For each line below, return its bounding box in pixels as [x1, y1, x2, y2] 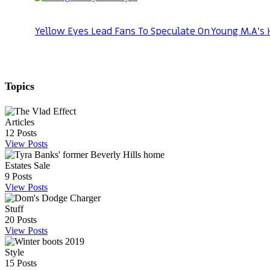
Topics [5, 80, 34, 92]
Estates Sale [5, 160, 50, 171]
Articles [5, 116, 34, 127]
